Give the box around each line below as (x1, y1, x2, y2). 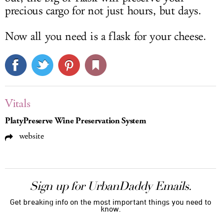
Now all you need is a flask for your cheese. (5, 30, 206, 43)
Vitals (5, 96, 31, 111)
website (17, 130, 44, 142)
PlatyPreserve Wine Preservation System (5, 115, 147, 127)
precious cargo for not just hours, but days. (5, 4, 201, 18)
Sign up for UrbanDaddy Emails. (30, 179, 191, 193)
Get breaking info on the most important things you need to (10, 197, 211, 206)
